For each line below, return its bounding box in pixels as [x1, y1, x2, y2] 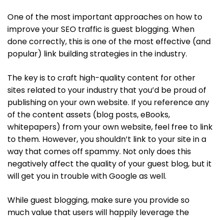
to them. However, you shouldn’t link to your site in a [7, 133, 206, 145]
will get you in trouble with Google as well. [7, 170, 166, 182]
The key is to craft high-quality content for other [7, 72, 195, 83]
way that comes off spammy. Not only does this [7, 145, 191, 157]
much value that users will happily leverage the [7, 206, 189, 218]
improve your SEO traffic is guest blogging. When [7, 23, 194, 35]
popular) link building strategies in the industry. [7, 48, 187, 59]
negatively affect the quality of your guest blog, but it [7, 158, 212, 169]
